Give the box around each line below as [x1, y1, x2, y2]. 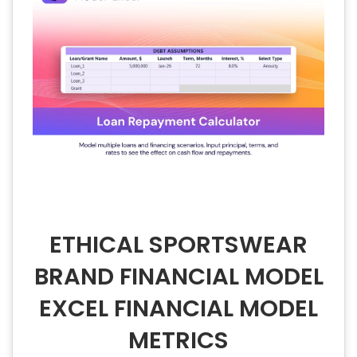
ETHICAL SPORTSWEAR [49, 229, 308, 261]
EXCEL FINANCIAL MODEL [39, 292, 318, 325]
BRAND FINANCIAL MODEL [33, 261, 324, 293]
